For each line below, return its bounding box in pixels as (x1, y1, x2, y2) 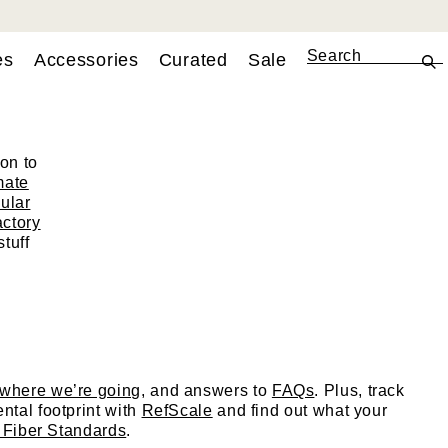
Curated (158, 50, 228, 70)
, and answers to (140, 382, 272, 399)
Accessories (33, 50, 139, 70)
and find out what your (212, 402, 388, 419)
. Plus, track (314, 382, 405, 399)
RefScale (141, 402, 213, 419)
